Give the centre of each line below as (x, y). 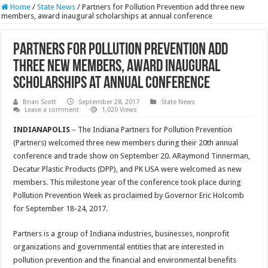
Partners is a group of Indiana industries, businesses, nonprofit (121, 234)
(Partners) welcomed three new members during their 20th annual (126, 143)
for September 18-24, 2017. (61, 209)
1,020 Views (120, 110)
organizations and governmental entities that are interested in (119, 247)
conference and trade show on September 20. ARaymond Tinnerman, (132, 156)
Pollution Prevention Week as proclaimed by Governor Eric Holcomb (129, 196)
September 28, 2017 (109, 102)
